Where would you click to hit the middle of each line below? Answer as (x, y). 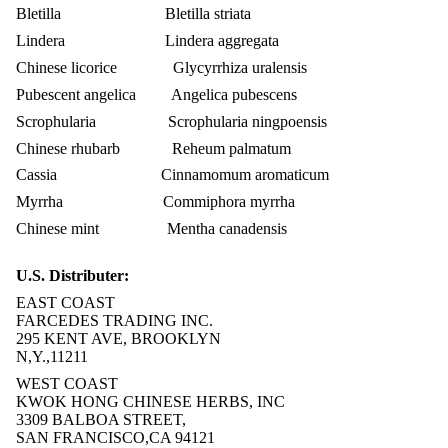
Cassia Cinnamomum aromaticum (172, 175)
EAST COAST (65, 303)
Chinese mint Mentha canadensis (151, 228)
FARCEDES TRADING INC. (114, 321)
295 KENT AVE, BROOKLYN (118, 339)
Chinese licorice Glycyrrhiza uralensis (161, 68)
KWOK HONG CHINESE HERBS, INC (150, 401)
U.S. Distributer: (72, 276)
